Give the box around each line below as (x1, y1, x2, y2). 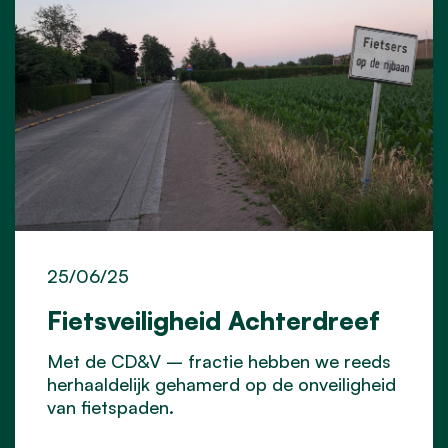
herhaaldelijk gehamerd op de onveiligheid (47, 373, 396, 396)
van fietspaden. (47, 396, 174, 419)
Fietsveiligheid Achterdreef (47, 304, 380, 337)
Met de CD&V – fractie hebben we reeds (47, 350, 391, 373)
